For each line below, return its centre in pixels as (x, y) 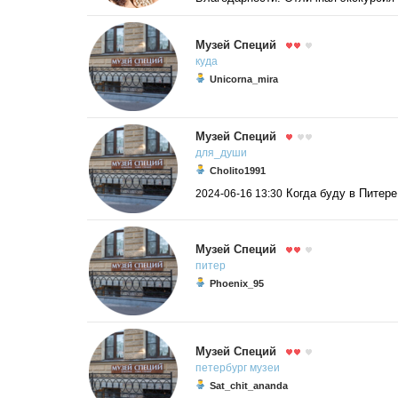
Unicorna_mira (244, 79)
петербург (221, 368)
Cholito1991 (238, 170)
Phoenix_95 (237, 283)
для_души (221, 153)
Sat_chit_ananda (249, 385)
